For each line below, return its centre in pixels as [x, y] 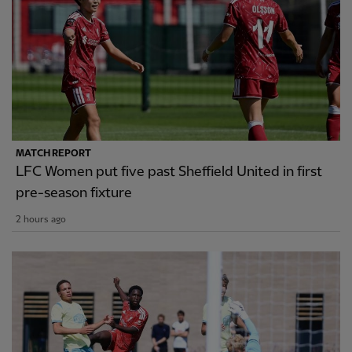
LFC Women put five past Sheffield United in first [169, 172]
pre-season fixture [74, 193]
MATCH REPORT [53, 154]
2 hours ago [41, 220]
